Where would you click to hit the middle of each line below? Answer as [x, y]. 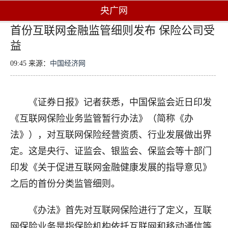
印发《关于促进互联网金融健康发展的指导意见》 [111, 167]
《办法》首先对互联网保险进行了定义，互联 [111, 210]
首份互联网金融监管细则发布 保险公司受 [112, 30]
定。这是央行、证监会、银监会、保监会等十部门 [111, 151]
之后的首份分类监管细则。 [65, 184]
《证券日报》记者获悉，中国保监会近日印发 [111, 102]
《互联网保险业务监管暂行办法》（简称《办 [102, 119]
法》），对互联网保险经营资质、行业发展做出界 [111, 135]
